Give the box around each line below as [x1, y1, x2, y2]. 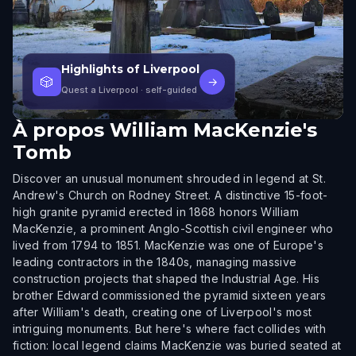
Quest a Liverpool [61, 84, 138, 95]
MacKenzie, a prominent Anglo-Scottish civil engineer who [13, 222, 334, 235]
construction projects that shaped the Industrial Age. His [13, 272, 319, 285]
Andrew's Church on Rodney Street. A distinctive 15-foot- [13, 188, 328, 202]
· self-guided [138, 84, 197, 95]
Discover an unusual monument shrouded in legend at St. [13, 172, 326, 185]
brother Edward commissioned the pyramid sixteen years [13, 288, 327, 302]
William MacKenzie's [110, 118, 317, 141]
